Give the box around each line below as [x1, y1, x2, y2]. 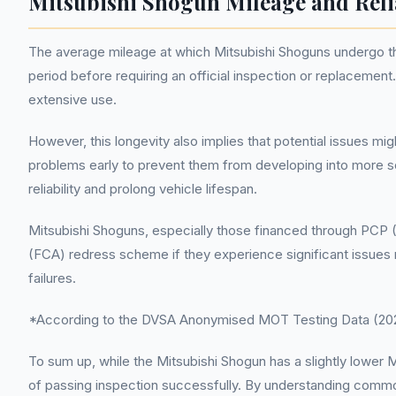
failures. [28, 270, 76, 286]
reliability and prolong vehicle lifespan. [28, 180, 257, 197]
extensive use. [28, 91, 117, 108]
